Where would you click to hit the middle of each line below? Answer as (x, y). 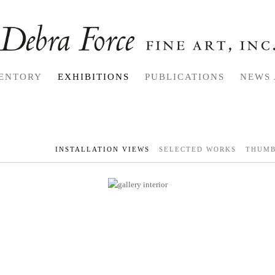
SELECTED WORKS (197, 149)
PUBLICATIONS (185, 77)
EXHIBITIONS (94, 77)
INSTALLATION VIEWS (102, 149)
